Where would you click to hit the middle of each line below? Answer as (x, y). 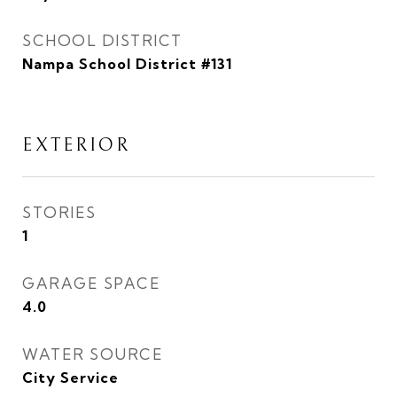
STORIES (59, 212)
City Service (70, 378)
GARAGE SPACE (91, 283)
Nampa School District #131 (127, 64)
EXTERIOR (76, 145)
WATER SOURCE (93, 354)
